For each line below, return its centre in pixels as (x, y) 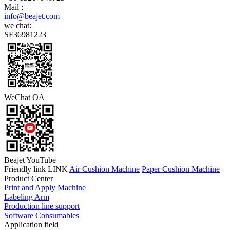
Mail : (14, 7)
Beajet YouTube (30, 160)
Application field (31, 224)
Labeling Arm (27, 197)
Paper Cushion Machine (181, 169)
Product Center (28, 178)
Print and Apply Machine (45, 187)
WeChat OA (24, 97)
